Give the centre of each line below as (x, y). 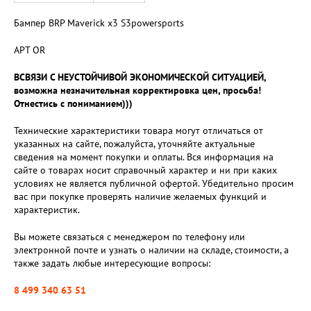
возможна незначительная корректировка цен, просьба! (137, 90)
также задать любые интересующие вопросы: (112, 263)
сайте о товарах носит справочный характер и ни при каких (145, 170)
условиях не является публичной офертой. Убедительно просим (154, 183)
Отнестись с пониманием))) (73, 103)
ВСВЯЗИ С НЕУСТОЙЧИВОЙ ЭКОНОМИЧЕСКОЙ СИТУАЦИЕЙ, (140, 77)
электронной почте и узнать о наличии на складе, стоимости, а (151, 250)
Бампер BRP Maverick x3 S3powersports (99, 23)
